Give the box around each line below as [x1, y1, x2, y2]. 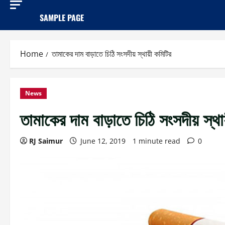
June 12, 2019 [78, 136, 128, 146]
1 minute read [133, 136, 180, 146]
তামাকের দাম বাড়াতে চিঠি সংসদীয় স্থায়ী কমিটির [52, 48, 171, 59]
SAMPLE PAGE [40, 11, 84, 24]
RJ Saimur [29, 136, 63, 146]
